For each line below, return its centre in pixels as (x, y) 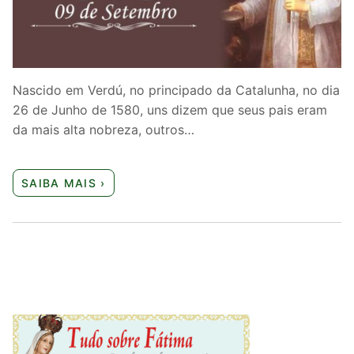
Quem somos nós (71, 16)
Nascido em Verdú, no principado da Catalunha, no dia (176, 90)
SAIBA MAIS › (64, 183)
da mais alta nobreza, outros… (104, 129)
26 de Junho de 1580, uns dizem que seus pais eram (170, 109)
